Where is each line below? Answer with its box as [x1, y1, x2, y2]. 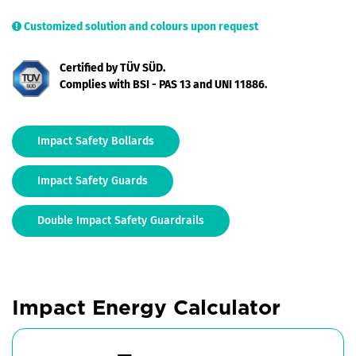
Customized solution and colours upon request [21, 19, 258, 33]
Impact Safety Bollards [37, 133, 154, 148]
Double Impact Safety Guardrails [37, 213, 204, 227]
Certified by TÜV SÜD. [60, 60, 165, 75]
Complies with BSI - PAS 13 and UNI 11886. [60, 77, 267, 91]
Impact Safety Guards [37, 173, 148, 188]
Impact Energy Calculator [12, 297, 281, 319]
